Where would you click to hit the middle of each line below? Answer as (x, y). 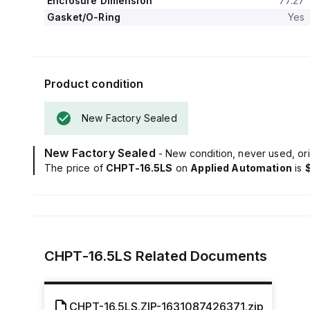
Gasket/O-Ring (84, 17)
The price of (75, 168)
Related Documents (200, 256)
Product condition (94, 84)
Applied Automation (241, 168)
